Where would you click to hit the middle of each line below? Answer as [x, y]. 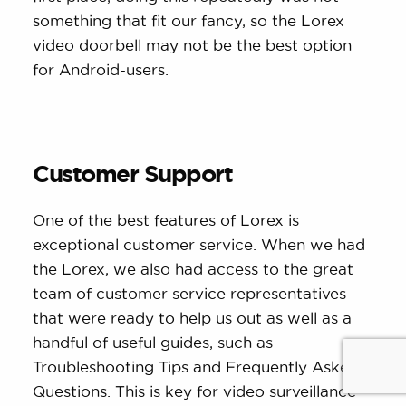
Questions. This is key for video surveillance [195, 391]
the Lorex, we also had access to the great [193, 268]
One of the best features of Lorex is [166, 219]
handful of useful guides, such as [153, 342]
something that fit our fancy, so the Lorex [189, 21]
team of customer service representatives [190, 293]
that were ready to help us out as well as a [193, 317]
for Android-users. [101, 70]
